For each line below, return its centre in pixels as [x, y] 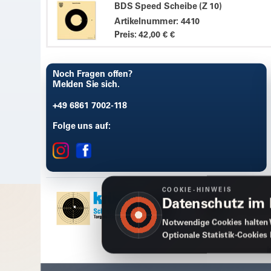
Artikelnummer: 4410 [157, 22]
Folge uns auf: [82, 126]
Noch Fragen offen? [93, 75]
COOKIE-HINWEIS [197, 191]
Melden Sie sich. [86, 85]
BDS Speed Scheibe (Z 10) [168, 7]
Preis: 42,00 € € [144, 35]
